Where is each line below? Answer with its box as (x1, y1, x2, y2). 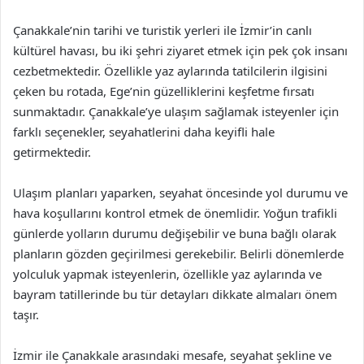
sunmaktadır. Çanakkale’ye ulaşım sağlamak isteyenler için (13, 103, 339, 119)
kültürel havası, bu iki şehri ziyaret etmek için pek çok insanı (13, 42, 348, 58)
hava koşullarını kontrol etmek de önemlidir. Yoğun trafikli (13, 205, 337, 221)
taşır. (13, 306, 39, 323)
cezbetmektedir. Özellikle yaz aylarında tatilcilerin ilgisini (13, 63, 327, 79)
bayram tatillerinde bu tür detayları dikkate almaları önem (13, 286, 337, 302)
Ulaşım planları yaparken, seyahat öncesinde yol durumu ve (13, 184, 348, 201)
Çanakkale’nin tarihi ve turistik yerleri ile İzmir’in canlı (13, 22, 312, 38)
